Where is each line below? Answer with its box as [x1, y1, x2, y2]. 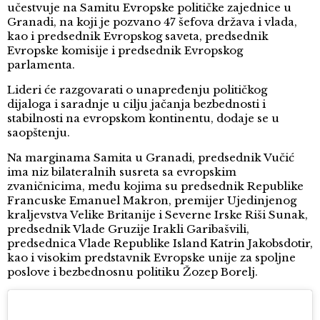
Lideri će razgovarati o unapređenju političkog [7, 83, 267, 97]
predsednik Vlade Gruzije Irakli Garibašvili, [7, 222, 249, 236]
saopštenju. [7, 126, 70, 140]
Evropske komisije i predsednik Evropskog [7, 44, 243, 58]
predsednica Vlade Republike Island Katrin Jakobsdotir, [7, 236, 313, 251]
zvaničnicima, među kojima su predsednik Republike [7, 179, 304, 194]
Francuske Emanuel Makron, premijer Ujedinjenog [7, 194, 296, 208]
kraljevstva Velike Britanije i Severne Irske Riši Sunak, [7, 208, 308, 222]
